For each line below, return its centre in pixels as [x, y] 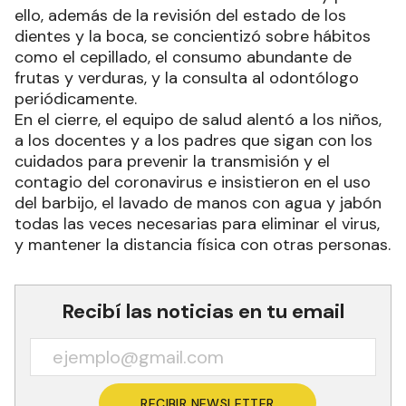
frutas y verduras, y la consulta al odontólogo [187, 78]
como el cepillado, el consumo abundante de [183, 57]
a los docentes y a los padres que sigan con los [193, 140]
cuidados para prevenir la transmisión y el [172, 161]
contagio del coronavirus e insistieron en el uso [193, 182]
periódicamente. [76, 99]
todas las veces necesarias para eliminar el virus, [197, 224]
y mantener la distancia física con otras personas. [203, 245]
